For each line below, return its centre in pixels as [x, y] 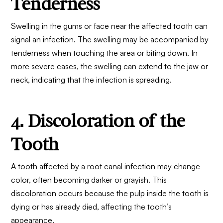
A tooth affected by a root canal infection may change [106, 166]
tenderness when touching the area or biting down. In [105, 53]
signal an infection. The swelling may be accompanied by [110, 40]
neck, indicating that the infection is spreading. [92, 80]
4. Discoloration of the [98, 121]
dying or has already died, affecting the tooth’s [92, 207]
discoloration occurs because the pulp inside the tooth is [110, 193]
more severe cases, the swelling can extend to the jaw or [110, 66]
